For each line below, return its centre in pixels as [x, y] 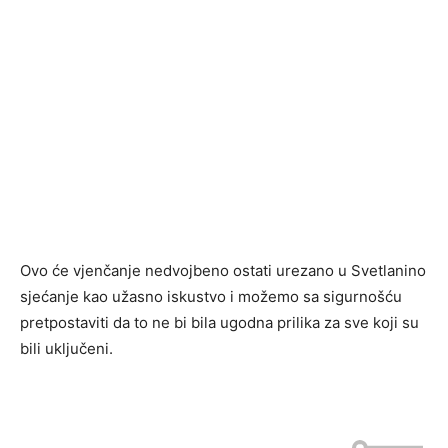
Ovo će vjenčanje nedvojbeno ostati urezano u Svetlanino [223, 270]
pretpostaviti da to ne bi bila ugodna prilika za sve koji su [219, 322]
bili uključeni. [66, 348]
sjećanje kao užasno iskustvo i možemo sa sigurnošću [211, 296]
